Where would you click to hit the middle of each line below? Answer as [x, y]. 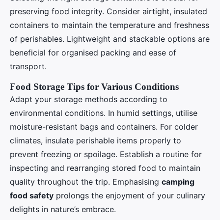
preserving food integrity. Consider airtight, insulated [109, 11]
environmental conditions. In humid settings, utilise [104, 113]
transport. [28, 66]
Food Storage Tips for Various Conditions [94, 86]
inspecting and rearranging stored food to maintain [105, 168]
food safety [32, 195]
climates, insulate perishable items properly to [96, 140]
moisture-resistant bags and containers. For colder [104, 126]
